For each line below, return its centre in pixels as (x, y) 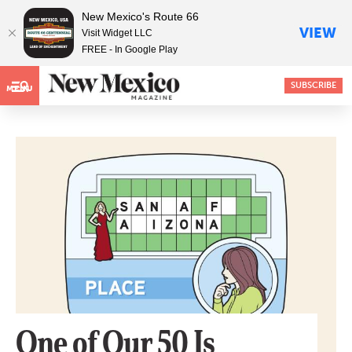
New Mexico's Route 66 (140, 16)
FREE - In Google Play (130, 49)
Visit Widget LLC (117, 33)
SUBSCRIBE (313, 85)
